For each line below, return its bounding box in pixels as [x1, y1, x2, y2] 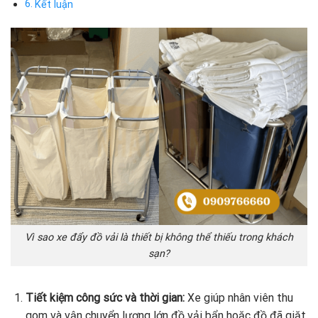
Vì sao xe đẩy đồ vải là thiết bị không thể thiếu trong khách [25, 231, 293, 243]
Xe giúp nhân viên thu [187, 290, 293, 305]
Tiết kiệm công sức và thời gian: [25, 290, 187, 305]
